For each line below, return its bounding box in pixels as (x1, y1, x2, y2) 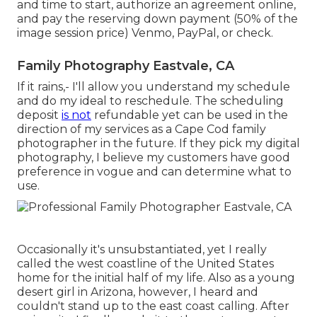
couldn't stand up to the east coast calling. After (17, 299, 289, 313)
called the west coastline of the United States (17, 257, 274, 271)
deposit (17, 108, 62, 122)
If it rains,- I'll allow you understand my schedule (17, 79, 290, 93)
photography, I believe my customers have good (17, 150, 290, 164)
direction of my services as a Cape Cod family (17, 122, 266, 136)
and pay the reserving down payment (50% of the (17, 11, 298, 25)
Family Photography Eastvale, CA (17, 57, 234, 74)
